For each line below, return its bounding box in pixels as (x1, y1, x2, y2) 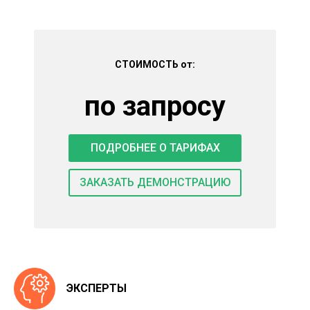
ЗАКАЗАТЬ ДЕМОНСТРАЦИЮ (79, 176, 231, 189)
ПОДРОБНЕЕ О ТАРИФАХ (90, 141, 220, 154)
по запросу (84, 90, 226, 122)
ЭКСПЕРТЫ (66, 282, 127, 295)
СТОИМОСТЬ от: (115, 59, 195, 70)
